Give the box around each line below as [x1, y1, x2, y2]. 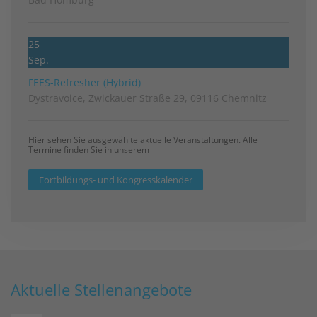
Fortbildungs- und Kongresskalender [39, 173, 192, 186]
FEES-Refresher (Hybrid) [28, 75, 141, 89]
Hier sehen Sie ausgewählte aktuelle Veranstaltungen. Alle [28, 133, 258, 146]
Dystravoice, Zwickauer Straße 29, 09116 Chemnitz [28, 91, 267, 105]
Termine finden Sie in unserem [28, 143, 151, 156]
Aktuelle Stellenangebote [11, 278, 192, 300]
